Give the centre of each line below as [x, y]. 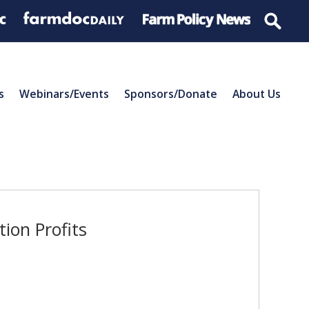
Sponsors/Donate [171, 93]
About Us [257, 93]
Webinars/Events [64, 93]
